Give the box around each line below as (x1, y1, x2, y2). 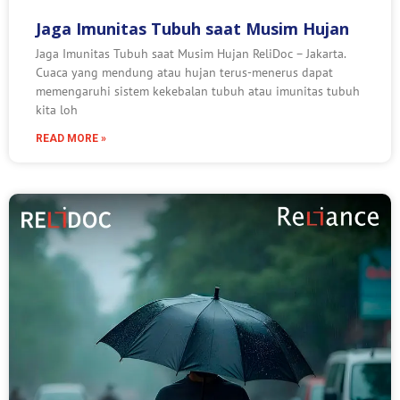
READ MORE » (36, 132, 106, 145)
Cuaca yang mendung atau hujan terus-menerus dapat (36, 64, 333, 80)
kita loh (36, 102, 78, 118)
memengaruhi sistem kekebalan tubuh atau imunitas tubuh (36, 83, 360, 99)
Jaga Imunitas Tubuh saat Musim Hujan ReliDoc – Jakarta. (36, 46, 346, 62)
